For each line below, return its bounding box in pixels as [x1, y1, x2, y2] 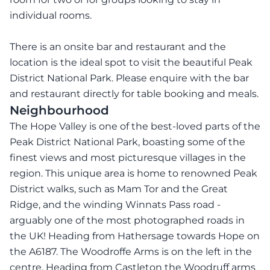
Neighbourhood [10, 102, 109, 118]
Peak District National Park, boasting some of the [10, 136, 245, 148]
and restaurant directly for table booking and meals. [10, 87, 259, 99]
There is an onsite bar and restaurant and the [10, 40, 226, 52]
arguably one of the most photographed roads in [10, 214, 245, 226]
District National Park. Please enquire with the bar [10, 72, 249, 84]
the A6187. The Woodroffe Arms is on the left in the [10, 245, 252, 257]
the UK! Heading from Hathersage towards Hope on [10, 230, 260, 242]
